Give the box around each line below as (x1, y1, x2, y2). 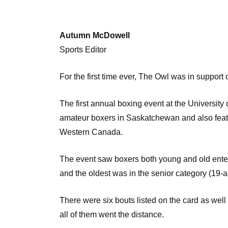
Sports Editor (60, 45, 106, 54)
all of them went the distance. (60, 210, 164, 219)
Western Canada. (60, 127, 123, 136)
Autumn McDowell (60, 31, 130, 40)
